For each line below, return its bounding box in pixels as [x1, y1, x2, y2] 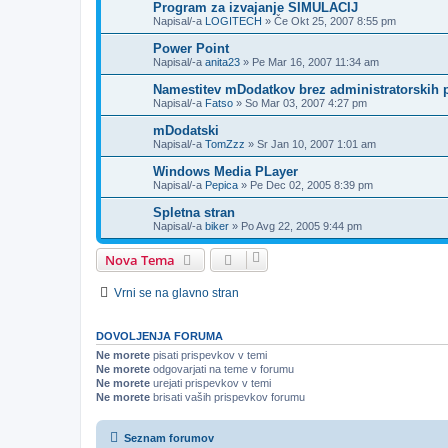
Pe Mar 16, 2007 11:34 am [252, 55, 379, 68]
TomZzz [205, 137, 245, 150]
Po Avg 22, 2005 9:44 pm [241, 219, 362, 232]
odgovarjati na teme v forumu [150, 362, 294, 375]
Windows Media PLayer [153, 163, 298, 179]
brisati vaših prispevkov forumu [150, 390, 305, 403]
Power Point [153, 40, 229, 56]
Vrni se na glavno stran [114, 285, 239, 300]
